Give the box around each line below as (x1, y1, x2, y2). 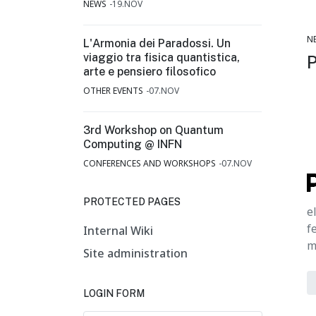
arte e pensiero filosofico (83, 65, 216, 78)
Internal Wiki (83, 222, 153, 239)
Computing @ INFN (83, 138, 182, 151)
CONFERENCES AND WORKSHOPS (83, 157, 216, 169)
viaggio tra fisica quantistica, (83, 51, 240, 64)
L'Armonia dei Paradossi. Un (83, 37, 231, 50)
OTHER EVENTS (83, 85, 143, 97)
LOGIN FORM (83, 288, 145, 299)
